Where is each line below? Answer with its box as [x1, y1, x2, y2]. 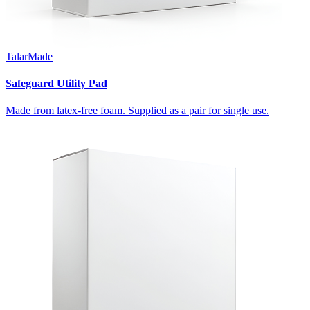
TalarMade [6, 50, 53, 62]
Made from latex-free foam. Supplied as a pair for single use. [6, 104, 269, 117]
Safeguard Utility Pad [6, 77, 107, 90]
